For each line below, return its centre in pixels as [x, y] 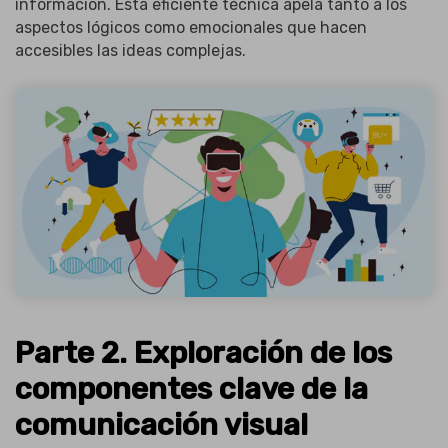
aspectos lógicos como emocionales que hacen [191, 28]
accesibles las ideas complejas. [130, 51]
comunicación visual [161, 425]
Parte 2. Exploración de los [203, 353]
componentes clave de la [191, 389]
